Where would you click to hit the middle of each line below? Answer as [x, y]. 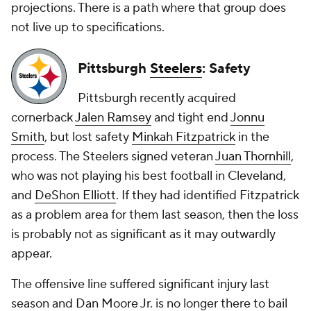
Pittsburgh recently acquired [157, 98]
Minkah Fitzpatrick [184, 137]
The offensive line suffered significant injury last [140, 284]
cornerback [43, 118]
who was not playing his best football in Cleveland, [149, 176]
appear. [32, 254]
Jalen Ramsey [113, 118]
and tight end [191, 118]
